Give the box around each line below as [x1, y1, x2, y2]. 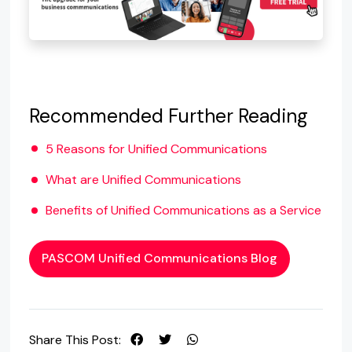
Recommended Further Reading [28, 104, 308, 130]
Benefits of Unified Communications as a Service [45, 202, 321, 219]
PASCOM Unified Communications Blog [41, 250, 277, 267]
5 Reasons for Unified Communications [45, 140, 267, 157]
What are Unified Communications [45, 171, 241, 189]
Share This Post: [28, 331, 121, 348]
